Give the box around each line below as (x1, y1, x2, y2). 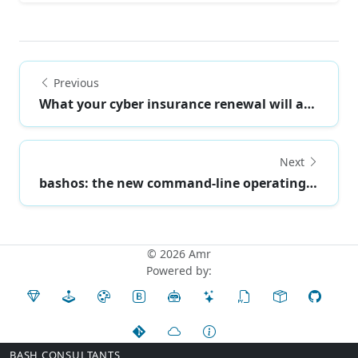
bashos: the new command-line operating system (306, 173, 317, 192)
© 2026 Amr (147, 245, 211, 261)
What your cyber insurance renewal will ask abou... (304, 94, 315, 113)
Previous (54, 74, 99, 90)
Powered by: (146, 262, 212, 278)
